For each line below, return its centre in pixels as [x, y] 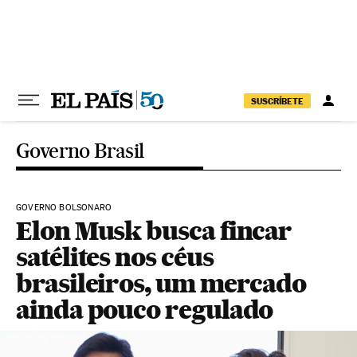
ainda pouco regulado [145, 310]
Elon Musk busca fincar [154, 231]
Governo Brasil [80, 151]
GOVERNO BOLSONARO [64, 208]
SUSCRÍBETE [277, 101]
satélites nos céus [115, 257]
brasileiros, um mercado [161, 283]
